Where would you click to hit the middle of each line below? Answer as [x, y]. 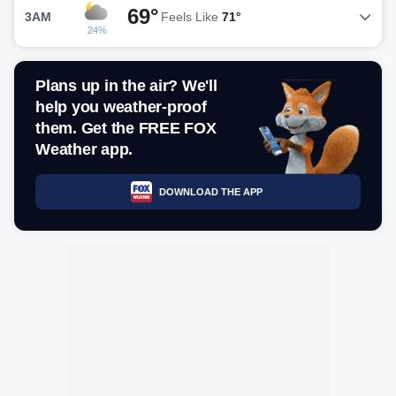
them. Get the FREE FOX [126, 128]
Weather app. [84, 149]
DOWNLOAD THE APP [210, 191]
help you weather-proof [121, 107]
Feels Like [191, 16]
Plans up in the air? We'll [126, 86]
